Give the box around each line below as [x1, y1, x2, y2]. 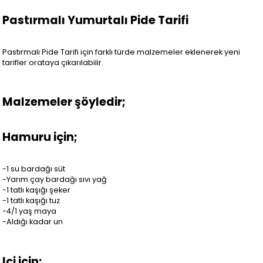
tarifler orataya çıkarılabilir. [2, 57, 104, 68]
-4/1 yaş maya [2, 205, 57, 216]
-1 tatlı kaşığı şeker [2, 184, 71, 195]
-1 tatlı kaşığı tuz [2, 195, 60, 205]
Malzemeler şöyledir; [2, 94, 126, 110]
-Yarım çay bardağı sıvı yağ [2, 174, 107, 184]
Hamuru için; [2, 129, 78, 146]
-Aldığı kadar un [2, 216, 63, 227]
